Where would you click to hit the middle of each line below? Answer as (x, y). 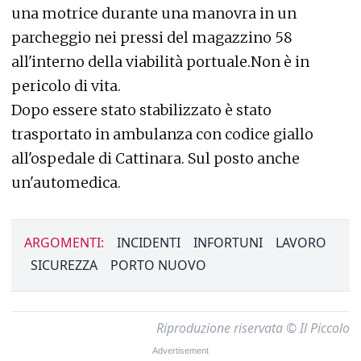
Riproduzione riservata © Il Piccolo (253, 328)
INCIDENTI (149, 242)
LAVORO (301, 242)
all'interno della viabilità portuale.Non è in (160, 61)
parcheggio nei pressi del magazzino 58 (152, 37)
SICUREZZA (64, 265)
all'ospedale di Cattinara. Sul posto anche (156, 158)
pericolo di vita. (66, 85)
